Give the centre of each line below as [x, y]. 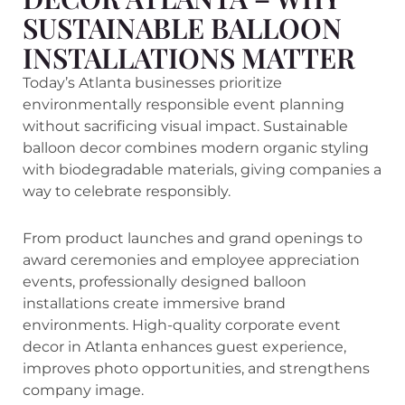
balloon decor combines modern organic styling [196, 147]
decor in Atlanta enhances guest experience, [184, 346]
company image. [83, 390]
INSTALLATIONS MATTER [189, 57]
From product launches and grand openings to [193, 238]
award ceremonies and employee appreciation [191, 259]
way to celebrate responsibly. [127, 191]
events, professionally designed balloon [165, 281]
